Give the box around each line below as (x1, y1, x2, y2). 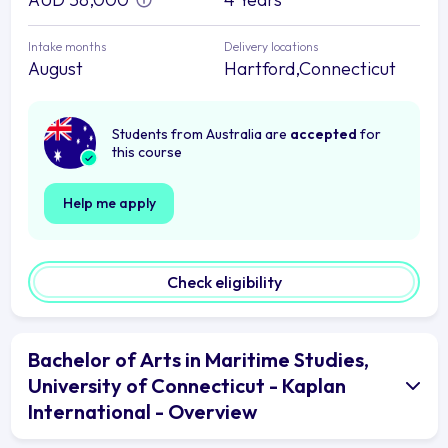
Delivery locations (224, 38, 318, 54)
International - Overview (28, 398, 257, 424)
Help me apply (62, 193, 156, 212)
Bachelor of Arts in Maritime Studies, (28, 346, 369, 372)
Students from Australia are (112, 124, 290, 143)
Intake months (28, 38, 106, 54)
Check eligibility (166, 271, 282, 292)
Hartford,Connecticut (224, 56, 396, 80)
